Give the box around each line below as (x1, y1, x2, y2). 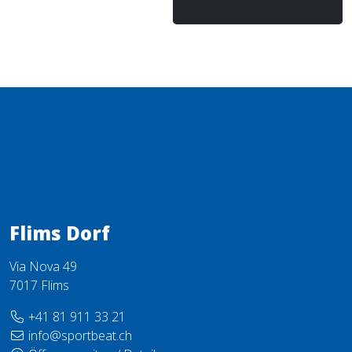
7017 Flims (9, 277, 69, 294)
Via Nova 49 (9, 258, 77, 275)
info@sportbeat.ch (28, 327, 132, 344)
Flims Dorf (9, 220, 110, 246)
